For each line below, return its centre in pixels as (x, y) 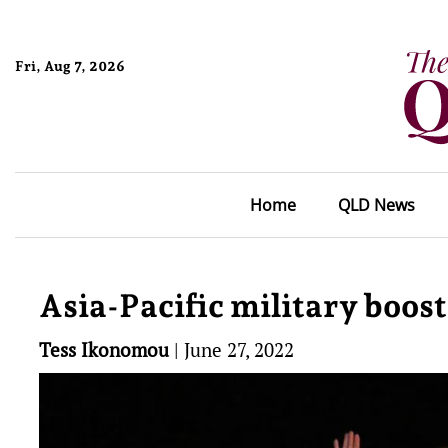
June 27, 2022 (239, 349)
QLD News (376, 205)
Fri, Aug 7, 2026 (70, 65)
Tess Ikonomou (104, 349)
